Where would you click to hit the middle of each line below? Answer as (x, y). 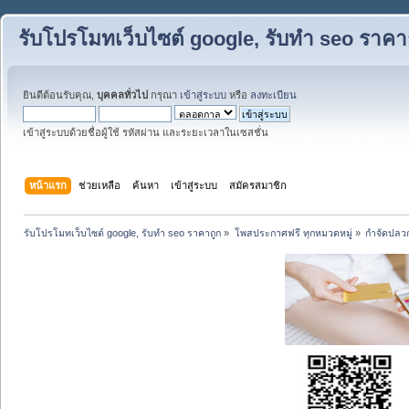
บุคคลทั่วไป (122, 95)
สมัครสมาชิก (258, 185)
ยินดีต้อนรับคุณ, (60, 95)
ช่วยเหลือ (100, 185)
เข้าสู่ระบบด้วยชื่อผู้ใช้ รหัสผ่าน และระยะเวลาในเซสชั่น (146, 132)
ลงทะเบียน (273, 95)
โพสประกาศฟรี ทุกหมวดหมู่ (293, 232)
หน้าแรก (48, 185)
